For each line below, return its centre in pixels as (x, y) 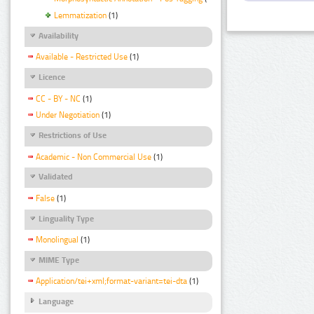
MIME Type (59, 260)
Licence (52, 77)
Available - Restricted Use (82, 57)
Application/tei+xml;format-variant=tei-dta (111, 281)
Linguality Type (66, 218)
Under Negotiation (68, 115)
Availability (59, 36)
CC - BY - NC (58, 98)
